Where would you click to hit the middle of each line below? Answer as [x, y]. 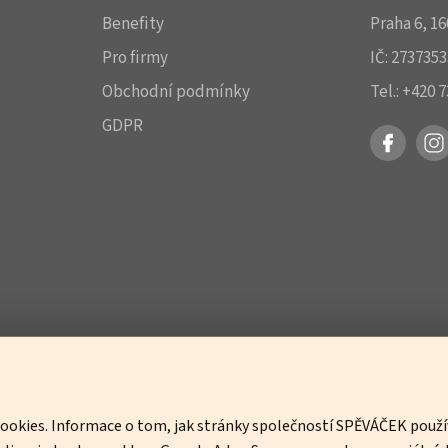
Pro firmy [134, 58]
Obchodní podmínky [175, 92]
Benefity [132, 24]
